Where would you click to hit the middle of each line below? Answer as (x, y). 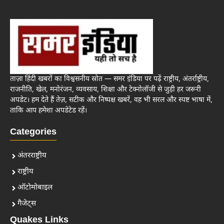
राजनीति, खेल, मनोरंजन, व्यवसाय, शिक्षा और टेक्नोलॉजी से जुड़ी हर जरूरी (105, 90)
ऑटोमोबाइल (35, 188)
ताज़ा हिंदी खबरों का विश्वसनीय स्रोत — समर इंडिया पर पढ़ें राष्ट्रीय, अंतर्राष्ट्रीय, (109, 79)
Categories (33, 132)
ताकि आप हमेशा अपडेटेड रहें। (48, 111)
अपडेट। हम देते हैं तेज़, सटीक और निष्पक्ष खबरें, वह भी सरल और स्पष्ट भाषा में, (111, 100)
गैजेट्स (27, 204)
